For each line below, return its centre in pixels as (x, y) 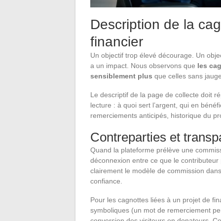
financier (117, 41)
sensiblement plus (121, 76)
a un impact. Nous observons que (144, 65)
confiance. (106, 181)
